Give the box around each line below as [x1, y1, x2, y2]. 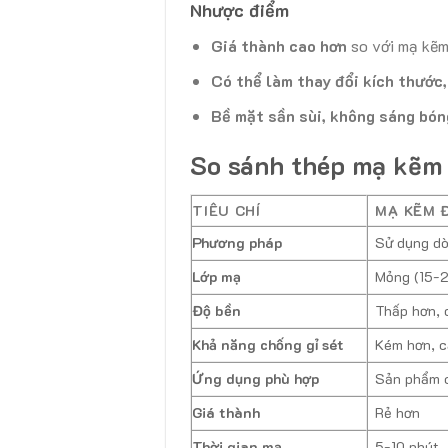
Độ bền [192, 301, 242, 321]
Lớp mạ [192, 267, 242, 287]
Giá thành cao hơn [210, 35, 347, 57]
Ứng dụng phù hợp [192, 369, 320, 389]
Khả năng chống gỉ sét [192, 335, 345, 355]
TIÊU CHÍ [192, 201, 261, 221]
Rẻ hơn [375, 403, 421, 423]
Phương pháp [192, 233, 283, 253]
